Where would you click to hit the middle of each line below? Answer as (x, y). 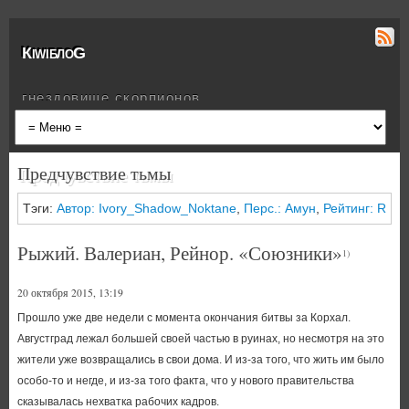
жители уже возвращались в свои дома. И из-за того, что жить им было (200, 360)
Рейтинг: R (354, 208)
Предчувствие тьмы (94, 173)
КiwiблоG (54, 53)
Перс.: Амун (279, 208)
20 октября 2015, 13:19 (70, 293)
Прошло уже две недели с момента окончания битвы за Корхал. (184, 318)
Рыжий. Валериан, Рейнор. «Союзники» (179, 253)
